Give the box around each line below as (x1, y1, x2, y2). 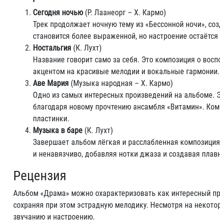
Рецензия (13, 168, 66, 184)
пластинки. (33, 114, 69, 123)
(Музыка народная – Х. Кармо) (69, 79, 173, 88)
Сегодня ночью (33, 8, 83, 17)
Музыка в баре (33, 126, 82, 135)
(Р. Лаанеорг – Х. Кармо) (83, 8, 166, 17)
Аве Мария (33, 79, 69, 88)
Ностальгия (33, 43, 71, 53)
